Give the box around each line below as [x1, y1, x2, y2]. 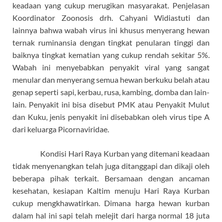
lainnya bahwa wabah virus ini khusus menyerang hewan [12, 25, 210, 35]
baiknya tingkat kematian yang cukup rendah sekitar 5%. [12, 50, 210, 60]
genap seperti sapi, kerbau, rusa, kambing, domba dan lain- [12, 87, 210, 97]
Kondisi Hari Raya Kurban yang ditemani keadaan [12, 149, 210, 159]
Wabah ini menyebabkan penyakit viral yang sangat [12, 62, 210, 72]
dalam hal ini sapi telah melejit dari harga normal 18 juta [12, 211, 210, 221]
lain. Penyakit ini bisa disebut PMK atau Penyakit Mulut [12, 100, 210, 110]
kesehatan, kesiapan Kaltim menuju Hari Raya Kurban [12, 186, 210, 196]
